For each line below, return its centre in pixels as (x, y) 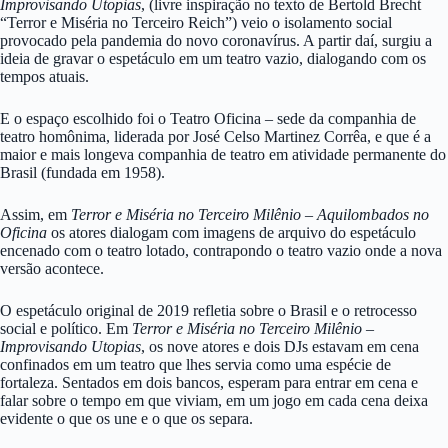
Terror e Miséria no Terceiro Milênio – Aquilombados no (250, 214)
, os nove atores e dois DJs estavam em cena (280, 346)
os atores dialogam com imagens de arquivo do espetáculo (231, 232)
